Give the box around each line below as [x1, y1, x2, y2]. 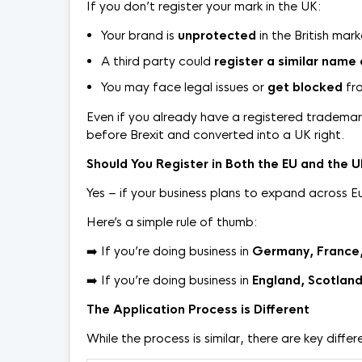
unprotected [178, 27, 256, 43]
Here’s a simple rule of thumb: [86, 214, 257, 229]
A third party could [101, 53, 214, 69]
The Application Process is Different [86, 301, 309, 317]
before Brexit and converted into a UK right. [86, 127, 345, 142]
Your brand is [101, 27, 178, 43]
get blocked [267, 79, 343, 95]
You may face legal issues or [101, 79, 267, 95]
